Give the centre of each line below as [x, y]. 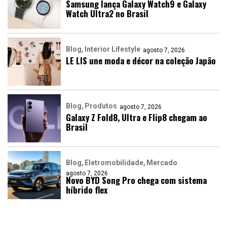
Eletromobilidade [114, 162]
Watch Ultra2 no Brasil [107, 13]
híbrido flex [87, 190]
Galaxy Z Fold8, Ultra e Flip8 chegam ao [137, 117]
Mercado [162, 162]
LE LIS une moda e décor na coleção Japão [141, 60]
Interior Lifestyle [112, 49]
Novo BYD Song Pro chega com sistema [136, 180]
